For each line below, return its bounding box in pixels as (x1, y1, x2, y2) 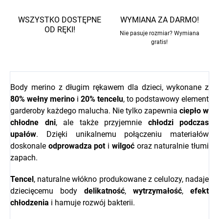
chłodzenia (10, 198, 49, 208)
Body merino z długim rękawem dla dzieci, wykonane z (10, 83, 209, 92)
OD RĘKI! (44, 25, 75, 35)
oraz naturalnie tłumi (134, 141, 209, 151)
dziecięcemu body (10, 186, 84, 196)
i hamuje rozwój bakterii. (49, 198, 135, 208)
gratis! (151, 39, 168, 46)
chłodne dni (10, 118, 56, 128)
